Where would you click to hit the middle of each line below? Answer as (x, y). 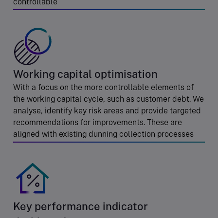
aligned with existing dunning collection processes (103, 134)
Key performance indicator (81, 206)
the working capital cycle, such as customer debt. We (109, 99)
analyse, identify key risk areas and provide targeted (107, 110)
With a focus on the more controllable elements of (103, 87)
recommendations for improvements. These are (98, 122)
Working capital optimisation (85, 74)
